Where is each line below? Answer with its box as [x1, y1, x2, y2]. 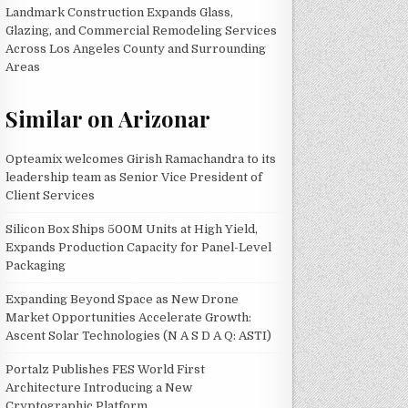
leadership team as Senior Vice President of [5, 169, 263, 184]
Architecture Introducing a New [5, 380, 193, 394]
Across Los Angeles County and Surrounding [5, 41, 267, 56]
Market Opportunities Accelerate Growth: [5, 310, 252, 324]
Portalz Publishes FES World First [5, 362, 206, 376]
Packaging [5, 258, 66, 272]
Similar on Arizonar [5, 104, 211, 134]
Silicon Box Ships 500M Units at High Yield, [5, 221, 259, 236]
